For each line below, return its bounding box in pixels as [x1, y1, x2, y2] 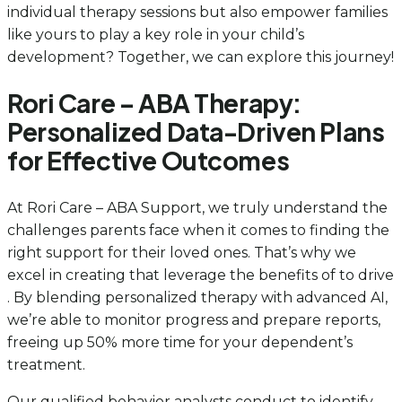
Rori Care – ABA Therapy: [7, 87, 301, 119]
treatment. [7, 355, 85, 373]
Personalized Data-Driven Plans [7, 116, 385, 148]
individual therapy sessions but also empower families [7, 4, 388, 22]
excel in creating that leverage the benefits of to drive [7, 266, 394, 284]
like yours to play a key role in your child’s [7, 26, 304, 44]
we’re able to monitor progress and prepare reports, [7, 310, 380, 328]
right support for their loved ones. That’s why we [7, 243, 356, 261]
